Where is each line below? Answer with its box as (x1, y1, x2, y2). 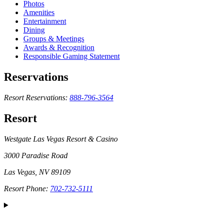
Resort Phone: (4, 184, 50, 193)
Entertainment (23, 17, 66, 26)
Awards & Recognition (23, 43, 94, 52)
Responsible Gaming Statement (23, 52, 120, 61)
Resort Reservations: (4, 93, 68, 102)
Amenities (23, 8, 54, 17)
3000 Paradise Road (4, 151, 68, 160)
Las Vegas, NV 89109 (4, 167, 71, 176)
